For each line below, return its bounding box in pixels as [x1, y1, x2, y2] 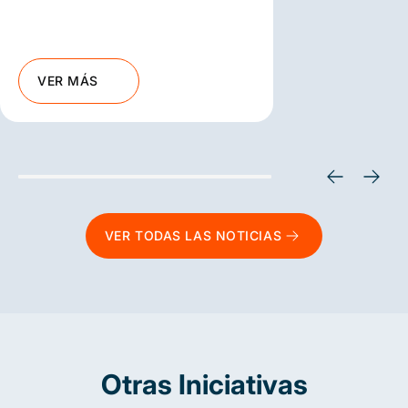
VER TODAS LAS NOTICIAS [104, 227, 282, 243]
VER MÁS [37, 72, 98, 88]
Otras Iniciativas [100, 367, 308, 401]
